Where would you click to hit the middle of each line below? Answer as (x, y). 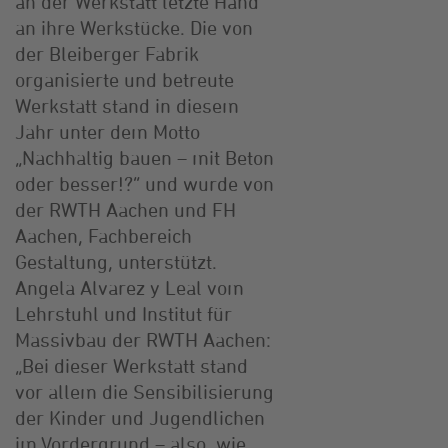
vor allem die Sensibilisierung (144, 391)
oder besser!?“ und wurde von (144, 183)
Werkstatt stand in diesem (127, 105)
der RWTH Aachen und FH (125, 209)
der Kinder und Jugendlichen (140, 417)
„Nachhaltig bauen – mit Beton (144, 157)
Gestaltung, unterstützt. (116, 261)
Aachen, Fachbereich (103, 235)
